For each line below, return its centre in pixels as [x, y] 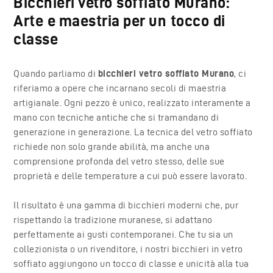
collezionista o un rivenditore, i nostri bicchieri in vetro [128, 249]
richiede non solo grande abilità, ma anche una [112, 146]
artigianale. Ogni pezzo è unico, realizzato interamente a [132, 102]
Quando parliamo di [56, 73]
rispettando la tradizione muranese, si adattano [113, 219]
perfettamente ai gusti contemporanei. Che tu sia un [123, 234]
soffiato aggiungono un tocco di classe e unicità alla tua [131, 263]
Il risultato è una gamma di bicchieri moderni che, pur [126, 205]
